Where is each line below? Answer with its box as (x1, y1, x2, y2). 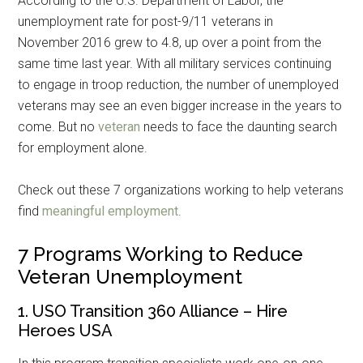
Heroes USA (18, 320, 113, 340)
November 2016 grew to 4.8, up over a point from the (18, 34, 322, 50)
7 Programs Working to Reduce (18, 241, 304, 266)
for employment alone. (18, 139, 148, 156)
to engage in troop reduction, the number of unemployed (18, 76, 340, 92)
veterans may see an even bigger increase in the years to (18, 97, 343, 113)
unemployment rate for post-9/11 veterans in (18, 13, 274, 29)
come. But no (18, 118, 99, 135)
